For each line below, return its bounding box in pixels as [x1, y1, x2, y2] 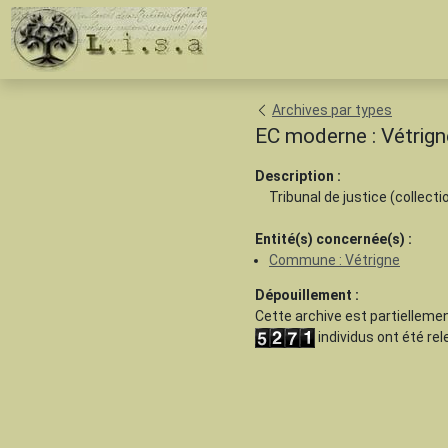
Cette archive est [255, 308, 370, 324]
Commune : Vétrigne [269, 252, 400, 268]
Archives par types [272, 102, 392, 118]
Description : [255, 168, 341, 184]
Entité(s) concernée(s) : [255, 231, 412, 247]
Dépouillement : [255, 287, 359, 303]
